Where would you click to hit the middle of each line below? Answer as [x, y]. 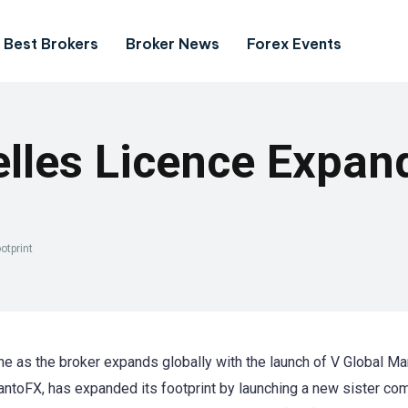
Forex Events [294, 43]
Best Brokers [51, 43]
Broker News [173, 43]
